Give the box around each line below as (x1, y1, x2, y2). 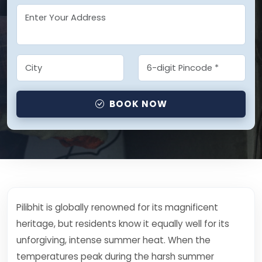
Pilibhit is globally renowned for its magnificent (16, 201, 218, 213)
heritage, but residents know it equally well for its (16, 218, 229, 230)
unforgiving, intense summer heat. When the (16, 234, 211, 246)
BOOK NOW (109, 98, 167, 110)
